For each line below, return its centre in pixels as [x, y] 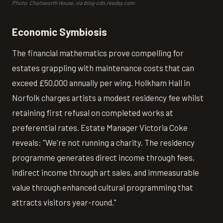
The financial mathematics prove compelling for [98, 53]
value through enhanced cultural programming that [103, 187]
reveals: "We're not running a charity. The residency [103, 143]
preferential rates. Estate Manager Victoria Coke [100, 128]
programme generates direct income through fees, [103, 158]
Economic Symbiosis [59, 31]
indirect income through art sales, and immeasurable [106, 172]
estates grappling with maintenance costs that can [103, 68]
